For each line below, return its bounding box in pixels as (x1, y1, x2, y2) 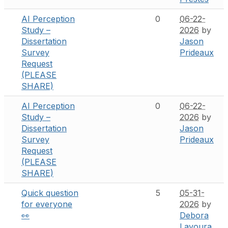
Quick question (21, 187, 78, 198)
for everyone (21, 198, 72, 209)
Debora (180, 210, 209, 220)
